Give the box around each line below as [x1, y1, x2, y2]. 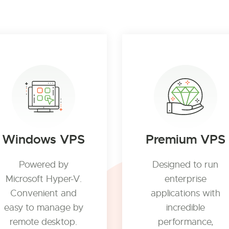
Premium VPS [145, 132, 225, 147]
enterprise [164, 173, 207, 185]
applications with [150, 188, 220, 199]
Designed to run [152, 159, 219, 170]
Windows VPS [2, 132, 85, 147]
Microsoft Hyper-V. [5, 173, 82, 185]
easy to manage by [4, 202, 83, 213]
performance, [157, 216, 213, 227]
